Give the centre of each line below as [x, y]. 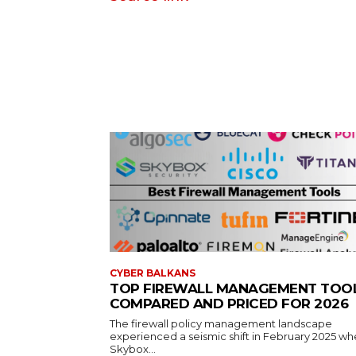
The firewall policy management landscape [221, 323]
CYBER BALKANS [153, 273]
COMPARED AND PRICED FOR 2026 [229, 303]
